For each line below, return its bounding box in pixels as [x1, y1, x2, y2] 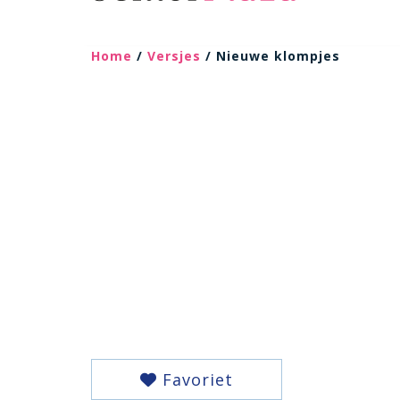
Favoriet [156, 369, 233, 390]
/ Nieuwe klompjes [201, 47, 340, 64]
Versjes [147, 47, 201, 64]
